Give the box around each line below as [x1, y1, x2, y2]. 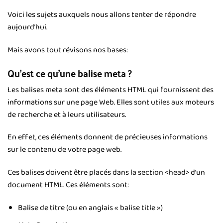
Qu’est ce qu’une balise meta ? [7, 64, 132, 82]
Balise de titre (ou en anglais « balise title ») [17, 202, 163, 215]
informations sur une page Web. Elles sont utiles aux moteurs [7, 96, 214, 109]
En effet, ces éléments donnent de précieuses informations [7, 131, 208, 144]
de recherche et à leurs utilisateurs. [7, 108, 126, 121]
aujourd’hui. [7, 21, 47, 34]
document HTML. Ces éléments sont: [7, 179, 129, 192]
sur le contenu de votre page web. [7, 143, 121, 156]
